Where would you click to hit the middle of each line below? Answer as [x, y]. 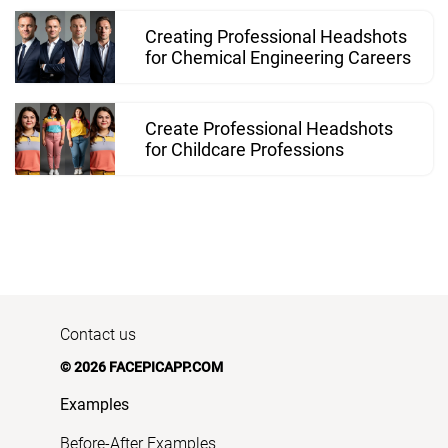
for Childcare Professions [244, 150]
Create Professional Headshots [269, 129]
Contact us [98, 335]
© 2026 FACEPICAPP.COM [141, 367]
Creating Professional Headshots [276, 37]
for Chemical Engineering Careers [278, 58]
